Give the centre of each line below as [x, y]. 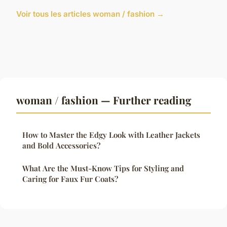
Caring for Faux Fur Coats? [70, 179]
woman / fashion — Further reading [104, 100]
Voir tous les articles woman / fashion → [90, 14]
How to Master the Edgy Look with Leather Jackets [111, 135]
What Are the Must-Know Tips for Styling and [103, 168]
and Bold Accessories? [61, 145]
